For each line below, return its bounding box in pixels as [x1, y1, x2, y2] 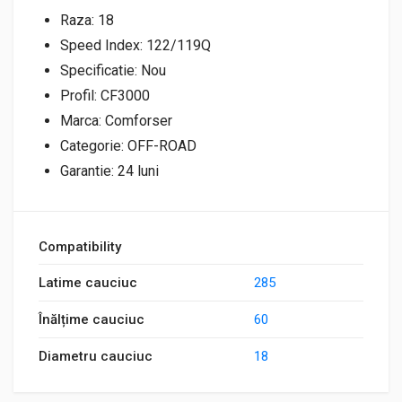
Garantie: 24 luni [60, 162, 159, 179]
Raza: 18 [60, 12, 114, 29]
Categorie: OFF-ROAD [60, 137, 197, 154]
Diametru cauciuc [39, 348, 153, 364]
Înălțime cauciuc [39, 311, 144, 328]
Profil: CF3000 [60, 87, 150, 104]
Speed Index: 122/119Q [60, 37, 211, 54]
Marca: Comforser [60, 112, 172, 129]
